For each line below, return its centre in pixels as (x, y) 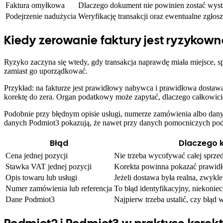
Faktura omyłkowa (35, 5)
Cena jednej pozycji (37, 155)
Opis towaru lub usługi (41, 177)
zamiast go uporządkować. (46, 71)
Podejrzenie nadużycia (41, 16)
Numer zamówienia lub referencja (59, 188)
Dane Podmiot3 (30, 199)
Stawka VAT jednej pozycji (49, 166)
